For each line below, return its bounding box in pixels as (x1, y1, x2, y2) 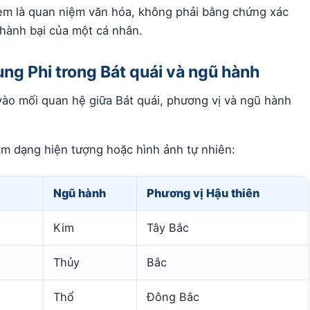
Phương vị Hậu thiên (147, 185, 259, 200)
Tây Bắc (147, 220, 189, 235)
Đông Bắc (147, 289, 199, 304)
